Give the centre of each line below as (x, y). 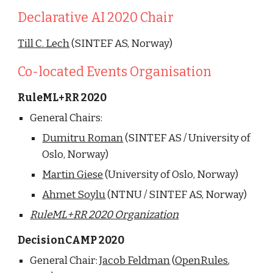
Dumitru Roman (83, 138)
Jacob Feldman (135, 261)
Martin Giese (73, 175)
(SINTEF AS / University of (187, 138)
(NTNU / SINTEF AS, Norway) (176, 195)
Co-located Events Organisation (115, 72)
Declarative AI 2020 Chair (96, 18)
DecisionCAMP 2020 (71, 240)
